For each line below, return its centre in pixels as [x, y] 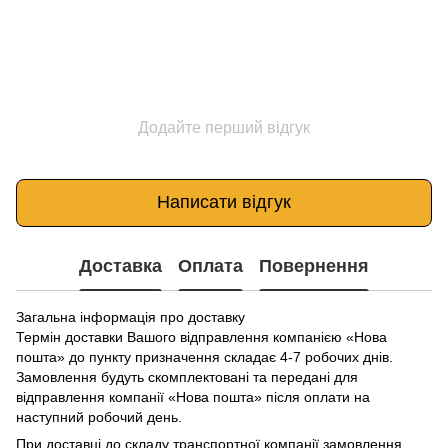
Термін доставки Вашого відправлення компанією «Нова [201, 336]
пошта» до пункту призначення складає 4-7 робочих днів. [204, 356]
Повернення [314, 266]
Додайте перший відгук [224, 127]
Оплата [210, 266]
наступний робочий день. [99, 416]
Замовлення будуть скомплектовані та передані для [187, 376]
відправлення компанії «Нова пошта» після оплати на [193, 396]
